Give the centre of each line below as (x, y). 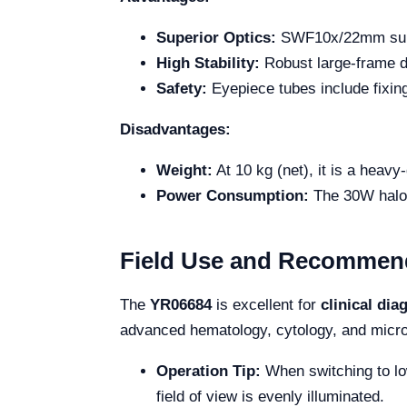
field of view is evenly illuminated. (270, 397)
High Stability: (208, 63)
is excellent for (266, 305)
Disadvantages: (175, 129)
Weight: (184, 170)
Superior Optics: (216, 38)
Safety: (182, 89)
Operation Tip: (208, 371)
